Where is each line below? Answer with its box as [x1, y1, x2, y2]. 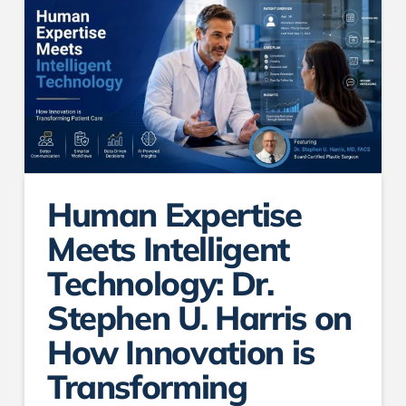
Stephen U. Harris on [46, 296, 352, 339]
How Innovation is [46, 331, 314, 373]
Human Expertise [46, 193, 302, 236]
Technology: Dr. [46, 262, 274, 304]
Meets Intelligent [46, 227, 289, 270]
